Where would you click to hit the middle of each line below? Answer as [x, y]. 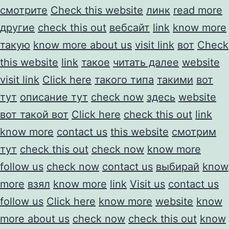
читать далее [146, 62]
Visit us [147, 184]
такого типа [124, 79]
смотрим [194, 132]
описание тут [54, 97]
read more [198, 10]
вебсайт [130, 27]
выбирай [178, 166]
